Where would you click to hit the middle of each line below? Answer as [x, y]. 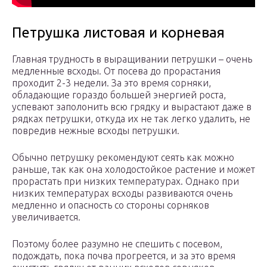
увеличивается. [46, 217]
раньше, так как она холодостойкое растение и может [133, 170]
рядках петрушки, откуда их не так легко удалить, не [131, 119]
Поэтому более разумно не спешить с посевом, [117, 244]
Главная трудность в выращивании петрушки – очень [132, 59]
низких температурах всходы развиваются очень [122, 193]
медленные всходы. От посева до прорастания [116, 71]
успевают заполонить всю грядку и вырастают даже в [132, 107]
